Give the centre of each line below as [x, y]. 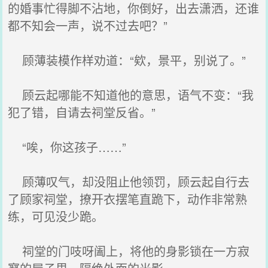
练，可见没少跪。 [56, 216]
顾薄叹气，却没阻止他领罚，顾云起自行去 [129, 182]
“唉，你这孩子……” [67, 147]
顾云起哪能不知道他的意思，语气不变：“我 [131, 95]
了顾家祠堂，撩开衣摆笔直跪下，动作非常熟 [128, 199]
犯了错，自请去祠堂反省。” [82, 112]
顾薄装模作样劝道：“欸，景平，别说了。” [127, 60]
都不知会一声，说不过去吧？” [88, 25]
